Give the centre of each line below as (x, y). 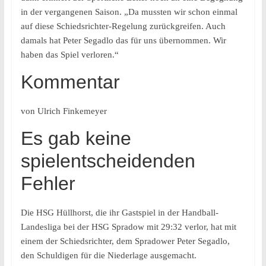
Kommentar (70, 82)
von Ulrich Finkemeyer (64, 111)
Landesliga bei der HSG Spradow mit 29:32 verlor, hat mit (128, 227)
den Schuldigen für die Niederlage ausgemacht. (108, 255)
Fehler (48, 183)
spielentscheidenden (108, 161)
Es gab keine (76, 138)
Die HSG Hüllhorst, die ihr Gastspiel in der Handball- (119, 213)
